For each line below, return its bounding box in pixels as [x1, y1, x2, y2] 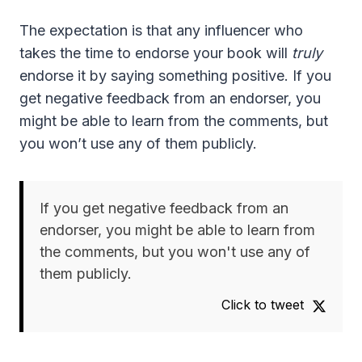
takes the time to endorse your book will [19, 44, 292, 62]
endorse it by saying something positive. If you [19, 67, 331, 85]
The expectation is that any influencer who [19, 22, 303, 40]
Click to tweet [221, 297, 304, 314]
